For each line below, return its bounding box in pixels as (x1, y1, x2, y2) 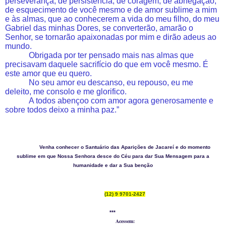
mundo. (5, 41, 32, 50)
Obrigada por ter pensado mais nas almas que (29, 50, 194, 60)
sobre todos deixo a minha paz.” (5, 105, 119, 114)
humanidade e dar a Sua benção (73, 162, 153, 168)
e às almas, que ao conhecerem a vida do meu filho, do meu (5, 14, 219, 23)
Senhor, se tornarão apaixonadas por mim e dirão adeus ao (5, 32, 216, 41)
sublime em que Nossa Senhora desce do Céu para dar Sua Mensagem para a (17, 153, 209, 159)
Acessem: (115, 217, 135, 224)
